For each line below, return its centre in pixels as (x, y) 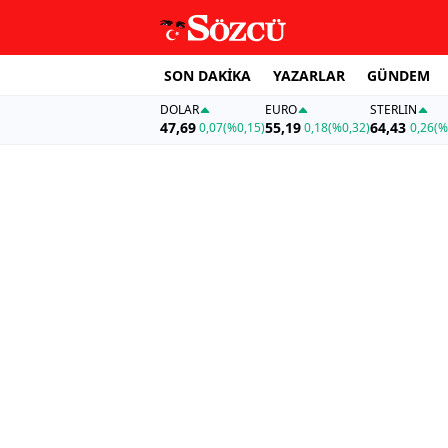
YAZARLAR (309, 75)
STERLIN (394, 110)
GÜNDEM (398, 75)
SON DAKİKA (207, 75)
